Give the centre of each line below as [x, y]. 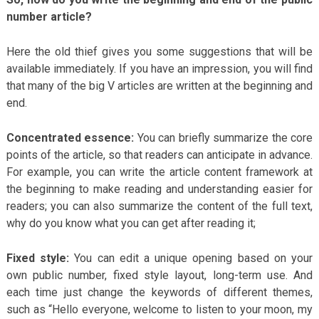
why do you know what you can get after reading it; [131, 223]
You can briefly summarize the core [224, 137]
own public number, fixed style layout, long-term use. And [159, 275]
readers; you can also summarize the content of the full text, [159, 206]
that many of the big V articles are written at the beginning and [159, 85]
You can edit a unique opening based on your [191, 258]
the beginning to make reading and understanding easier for [159, 189]
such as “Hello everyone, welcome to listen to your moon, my [159, 309]
